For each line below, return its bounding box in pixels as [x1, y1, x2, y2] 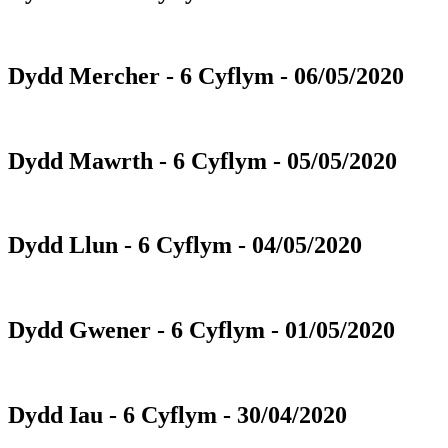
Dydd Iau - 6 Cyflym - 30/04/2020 [8, 401, 347, 428]
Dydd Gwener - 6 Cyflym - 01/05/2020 [8, 317, 395, 344]
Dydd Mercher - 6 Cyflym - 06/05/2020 [8, 62, 404, 89]
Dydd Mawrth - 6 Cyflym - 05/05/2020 [8, 147, 397, 174]
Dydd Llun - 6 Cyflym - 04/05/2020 [8, 232, 362, 259]
